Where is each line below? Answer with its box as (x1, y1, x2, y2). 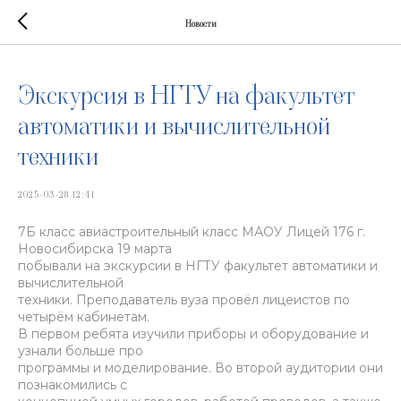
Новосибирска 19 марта (18, 241, 172, 257)
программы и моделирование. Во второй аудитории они (18, 360, 383, 376)
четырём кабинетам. (18, 309, 149, 325)
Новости (184, 16, 217, 30)
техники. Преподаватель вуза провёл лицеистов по (18, 292, 350, 308)
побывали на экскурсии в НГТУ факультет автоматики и (18, 258, 378, 274)
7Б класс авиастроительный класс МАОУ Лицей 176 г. (18, 224, 365, 240)
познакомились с (18, 377, 127, 393)
